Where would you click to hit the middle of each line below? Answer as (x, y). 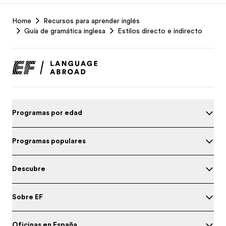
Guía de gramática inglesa (65, 31)
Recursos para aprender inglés (92, 21)
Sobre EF (27, 196)
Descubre (29, 168)
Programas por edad (47, 112)
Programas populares (49, 140)
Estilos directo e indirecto (160, 31)
